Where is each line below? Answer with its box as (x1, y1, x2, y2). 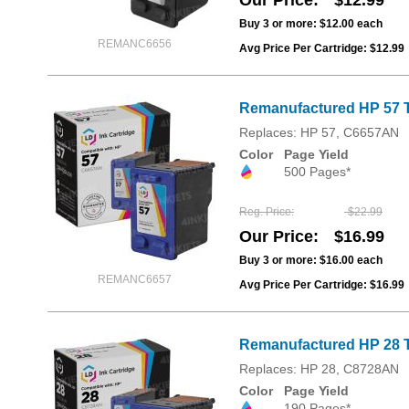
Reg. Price (239, 204, 291, 218)
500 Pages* (284, 164, 351, 180)
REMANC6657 (97, 273, 172, 287)
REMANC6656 (97, 37, 172, 51)
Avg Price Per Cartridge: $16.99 (239, 278, 404, 291)
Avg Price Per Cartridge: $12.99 (239, 42, 404, 56)
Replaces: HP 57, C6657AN (239, 125, 399, 141)
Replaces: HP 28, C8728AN (239, 361, 399, 376)
